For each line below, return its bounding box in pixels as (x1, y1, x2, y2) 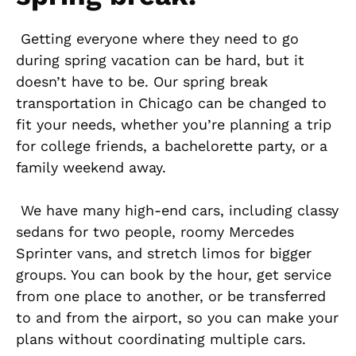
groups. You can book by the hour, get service (16, 265, 331, 283)
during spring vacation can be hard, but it (16, 51, 304, 68)
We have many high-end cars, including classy (16, 201, 339, 219)
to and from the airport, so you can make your (16, 308, 339, 326)
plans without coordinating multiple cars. (16, 330, 306, 347)
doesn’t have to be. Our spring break (16, 72, 268, 90)
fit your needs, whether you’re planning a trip (16, 115, 331, 133)
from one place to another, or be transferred (16, 287, 326, 304)
